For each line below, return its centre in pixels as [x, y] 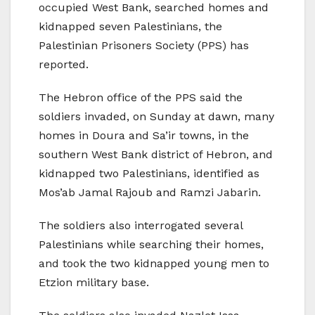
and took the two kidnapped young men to [154, 264]
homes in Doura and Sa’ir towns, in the [144, 136]
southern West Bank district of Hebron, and [156, 155]
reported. [64, 65]
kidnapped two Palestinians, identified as [149, 174]
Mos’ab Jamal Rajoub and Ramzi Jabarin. [150, 193]
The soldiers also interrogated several [141, 226]
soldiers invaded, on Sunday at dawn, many [156, 117]
